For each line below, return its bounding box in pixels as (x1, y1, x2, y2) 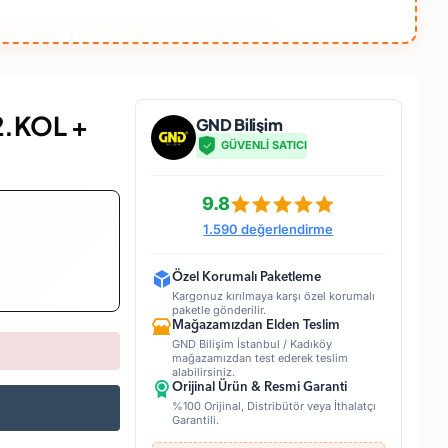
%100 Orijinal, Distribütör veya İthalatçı (171, 399, 376, 414)
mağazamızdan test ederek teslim (171, 351, 348, 366)
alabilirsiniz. (171, 365, 235, 380)
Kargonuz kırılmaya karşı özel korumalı (171, 289, 375, 304)
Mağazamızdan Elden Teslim (171, 319, 340, 333)
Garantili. (171, 413, 219, 428)
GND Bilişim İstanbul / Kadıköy (171, 337, 332, 352)
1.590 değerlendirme (203, 221, 334, 238)
